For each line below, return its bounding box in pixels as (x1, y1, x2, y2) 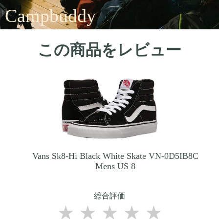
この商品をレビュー (38, 41, 181, 59)
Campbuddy (5, 5, 96, 26)
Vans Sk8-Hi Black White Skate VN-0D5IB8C (32, 151, 198, 161)
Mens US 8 (95, 161, 135, 171)
